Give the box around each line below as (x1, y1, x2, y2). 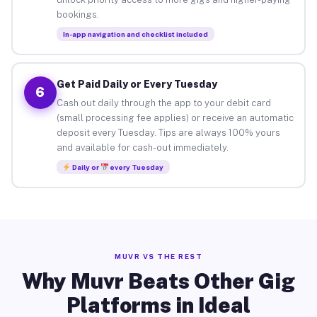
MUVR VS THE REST (115, 252, 202, 260)
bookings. (56, 8, 99, 20)
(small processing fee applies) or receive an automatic (56, 112, 294, 123)
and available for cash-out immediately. (56, 142, 229, 153)
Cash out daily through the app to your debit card (56, 97, 271, 108)
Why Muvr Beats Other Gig (22, 268, 295, 294)
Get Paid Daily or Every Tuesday (56, 78, 217, 90)
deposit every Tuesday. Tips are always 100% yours (56, 127, 280, 138)
